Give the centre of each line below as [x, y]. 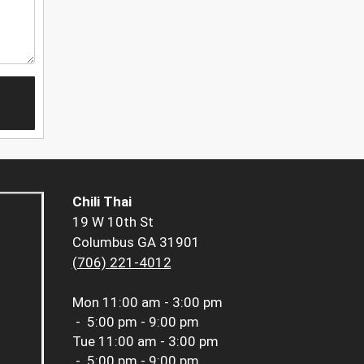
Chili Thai [102, 202]
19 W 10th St [113, 222]
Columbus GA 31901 [136, 243]
